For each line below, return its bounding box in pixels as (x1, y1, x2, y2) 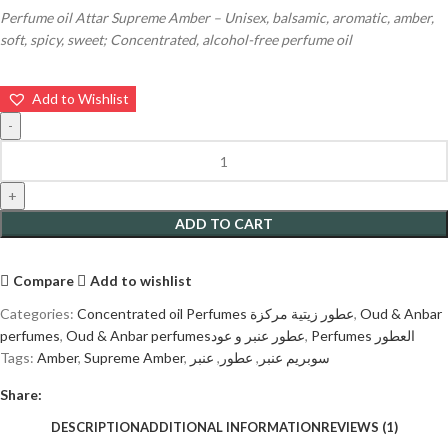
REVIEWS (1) (320, 418, 398, 435)
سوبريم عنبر (259, 349, 330, 367)
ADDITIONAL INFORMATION (139, 418, 321, 435)
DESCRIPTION (50, 418, 140, 435)
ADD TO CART (175, 215, 273, 233)
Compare (13, 271, 75, 289)
